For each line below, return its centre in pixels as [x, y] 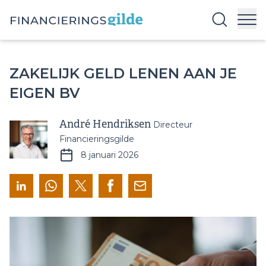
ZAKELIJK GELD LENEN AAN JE [123, 74]
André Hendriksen [106, 124]
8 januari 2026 [110, 155]
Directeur [173, 125]
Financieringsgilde [97, 139]
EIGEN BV [45, 93]
